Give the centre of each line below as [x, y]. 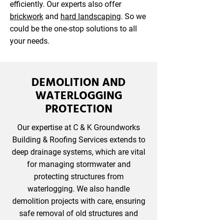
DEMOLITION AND [79, 83]
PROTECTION [79, 110]
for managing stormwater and [79, 164]
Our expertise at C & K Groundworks [79, 127]
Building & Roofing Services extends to [79, 140]
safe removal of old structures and [79, 213]
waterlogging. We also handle [79, 189]
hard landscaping [91, 16]
